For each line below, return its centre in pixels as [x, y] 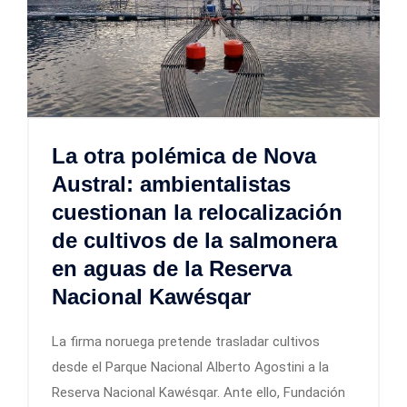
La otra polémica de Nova [184, 155]
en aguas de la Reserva [172, 268]
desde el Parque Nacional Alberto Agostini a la [190, 367]
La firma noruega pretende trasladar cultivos [186, 341]
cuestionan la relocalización [197, 212]
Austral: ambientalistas [171, 184]
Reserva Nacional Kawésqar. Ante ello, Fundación [199, 392]
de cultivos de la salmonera [194, 240]
